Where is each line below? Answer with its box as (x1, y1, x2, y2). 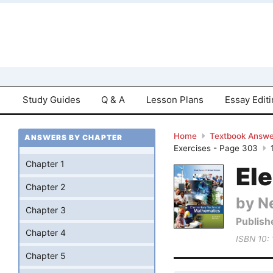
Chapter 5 (26, 250, 66, 261)
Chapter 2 (26, 182, 65, 193)
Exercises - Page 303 (174, 143, 258, 154)
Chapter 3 (26, 204, 66, 215)
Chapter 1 (26, 158, 65, 169)
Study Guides (22, 93, 80, 105)
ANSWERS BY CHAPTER (24, 133, 122, 143)
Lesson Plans (146, 93, 204, 105)
